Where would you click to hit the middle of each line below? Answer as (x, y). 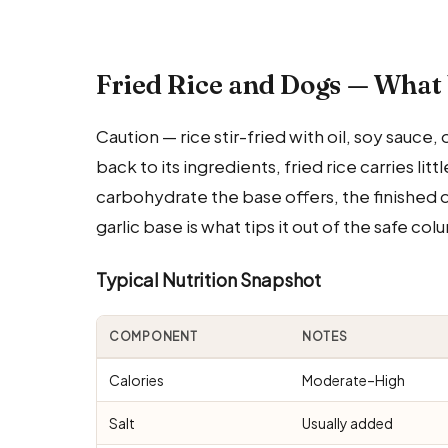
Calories (136, 379)
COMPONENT (153, 336)
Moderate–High (353, 379)
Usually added (347, 422)
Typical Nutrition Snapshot (208, 279)
